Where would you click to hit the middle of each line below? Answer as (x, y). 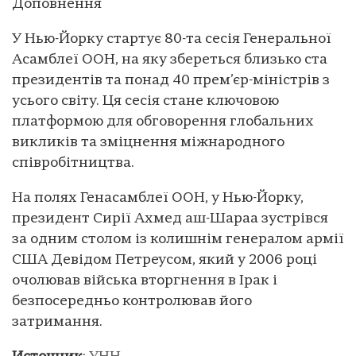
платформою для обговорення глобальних (163, 122)
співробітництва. (73, 163)
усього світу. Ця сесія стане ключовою (145, 101)
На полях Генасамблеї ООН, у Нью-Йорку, (158, 198)
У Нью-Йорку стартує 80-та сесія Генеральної (172, 39)
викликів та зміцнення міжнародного (148, 142)
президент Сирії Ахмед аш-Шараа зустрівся (170, 219)
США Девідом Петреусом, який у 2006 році (164, 260)
